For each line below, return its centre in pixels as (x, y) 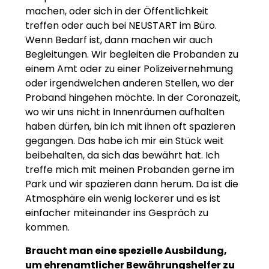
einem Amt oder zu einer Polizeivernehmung (129, 69)
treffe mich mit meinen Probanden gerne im (130, 170)
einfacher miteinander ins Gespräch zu (117, 213)
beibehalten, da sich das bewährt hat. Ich (122, 156)
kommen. (47, 228)
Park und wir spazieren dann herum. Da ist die (132, 184)
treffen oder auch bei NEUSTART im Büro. (121, 26)
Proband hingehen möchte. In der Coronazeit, (133, 98)
